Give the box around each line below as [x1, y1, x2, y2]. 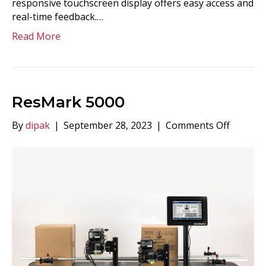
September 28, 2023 [64, 119, 152, 132]
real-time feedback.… [12, 10, 103, 23]
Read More [12, 30, 61, 43]
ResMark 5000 [12, 93, 125, 112]
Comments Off [166, 119, 230, 132]
